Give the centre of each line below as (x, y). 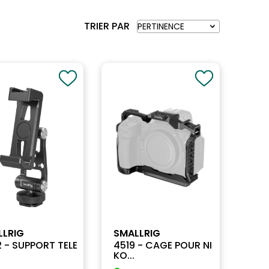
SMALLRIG (137, 233)
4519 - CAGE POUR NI (162, 245)
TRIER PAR (107, 26)
